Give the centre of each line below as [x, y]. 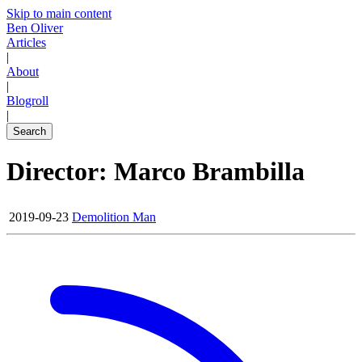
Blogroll [27, 101]
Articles [26, 42]
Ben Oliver [35, 28]
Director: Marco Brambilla [156, 172]
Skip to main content [59, 13]
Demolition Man [114, 217]
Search [29, 131]
